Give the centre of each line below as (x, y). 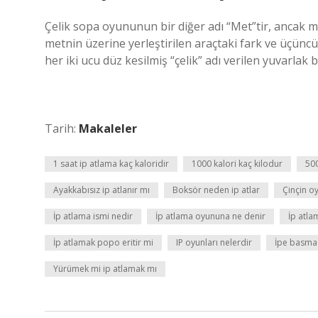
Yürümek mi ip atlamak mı (105, 269)
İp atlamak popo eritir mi (103, 242)
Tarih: (62, 128)
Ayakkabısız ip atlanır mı (102, 190)
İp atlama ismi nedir (93, 216)
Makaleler (108, 128)
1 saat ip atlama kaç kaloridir (111, 164)
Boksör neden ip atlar (216, 190)
